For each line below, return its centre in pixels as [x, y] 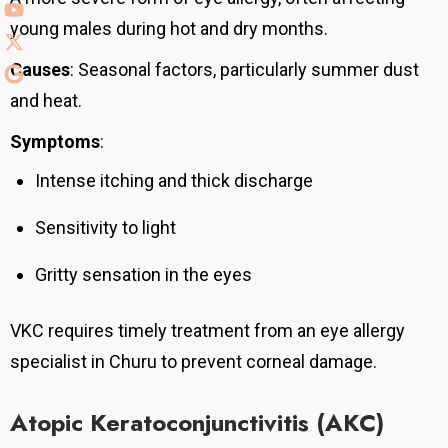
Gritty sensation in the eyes [143, 275]
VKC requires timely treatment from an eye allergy [207, 331]
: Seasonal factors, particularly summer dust [244, 70]
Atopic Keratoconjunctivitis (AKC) [197, 423]
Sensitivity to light [105, 228]
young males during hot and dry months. [169, 29]
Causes [40, 70]
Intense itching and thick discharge [174, 181]
